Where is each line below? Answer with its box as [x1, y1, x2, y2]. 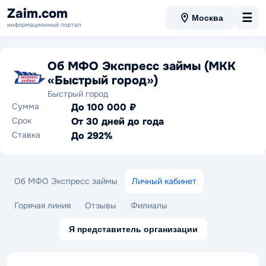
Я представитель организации [68, 224, 198, 234]
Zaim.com [7, 5, 68, 22]
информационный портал [7, 20, 81, 28]
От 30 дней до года [71, 115, 164, 128]
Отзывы [85, 200, 116, 211]
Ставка [12, 129, 40, 140]
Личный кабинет [132, 176, 197, 186]
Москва [192, 13, 223, 23]
